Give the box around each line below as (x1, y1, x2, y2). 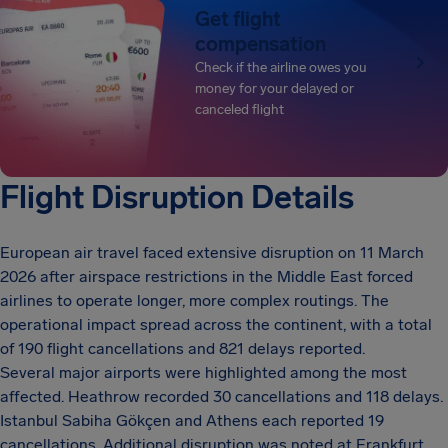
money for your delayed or (195, 79, 355, 97)
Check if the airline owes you (195, 58, 368, 76)
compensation (195, 31, 327, 56)
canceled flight (195, 100, 285, 118)
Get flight (195, 6, 282, 31)
